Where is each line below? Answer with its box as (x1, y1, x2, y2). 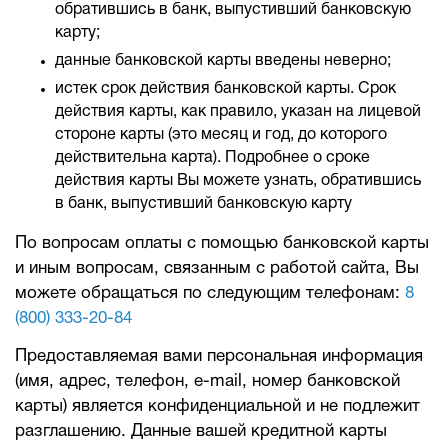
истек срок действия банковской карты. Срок (55, 82, 396, 96)
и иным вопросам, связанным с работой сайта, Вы (15, 261, 419, 276)
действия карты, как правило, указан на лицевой (55, 105, 421, 119)
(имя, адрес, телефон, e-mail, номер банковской (15, 374, 400, 389)
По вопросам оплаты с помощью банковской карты (15, 236, 429, 251)
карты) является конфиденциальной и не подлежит (15, 399, 420, 414)
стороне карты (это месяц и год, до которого (55, 128, 387, 142)
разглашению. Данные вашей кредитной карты (15, 424, 387, 439)
